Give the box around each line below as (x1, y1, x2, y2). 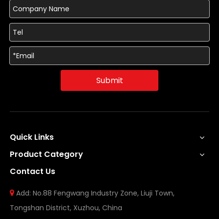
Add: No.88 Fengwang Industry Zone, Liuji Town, (16, 188, 175, 198)
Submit (96, 74, 123, 86)
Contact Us (10, 166, 55, 177)
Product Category (10, 149, 83, 160)
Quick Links (10, 131, 54, 143)
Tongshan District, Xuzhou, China (10, 203, 122, 213)
